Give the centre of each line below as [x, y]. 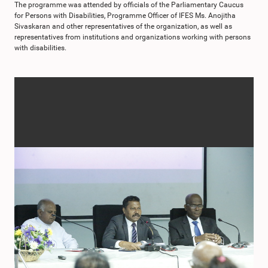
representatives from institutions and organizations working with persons [133, 37]
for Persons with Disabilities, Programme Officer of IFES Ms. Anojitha [125, 16]
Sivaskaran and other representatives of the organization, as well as [123, 26]
